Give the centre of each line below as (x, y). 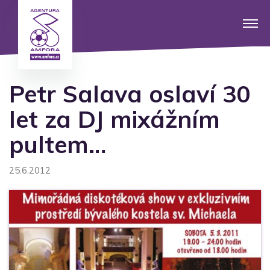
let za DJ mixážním (115, 119)
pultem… (58, 144)
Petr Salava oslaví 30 (130, 94)
